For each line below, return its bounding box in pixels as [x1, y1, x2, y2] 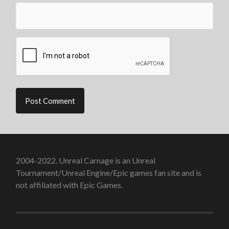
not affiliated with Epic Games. [16, 180, 123, 190]
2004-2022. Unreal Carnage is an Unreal [16, 155, 156, 166]
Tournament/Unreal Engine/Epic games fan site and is [16, 168, 202, 178]
